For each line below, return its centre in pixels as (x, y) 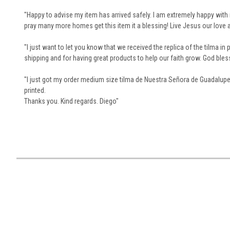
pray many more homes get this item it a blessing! (97, 25)
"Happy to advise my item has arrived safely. (89, 15)
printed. (35, 90)
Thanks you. (42, 101)
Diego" (109, 101)
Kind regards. (80, 101)
